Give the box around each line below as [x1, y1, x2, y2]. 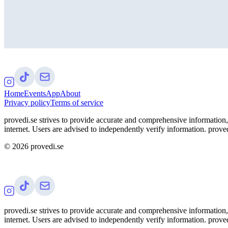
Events [24, 89, 46, 98]
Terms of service [50, 98, 103, 107]
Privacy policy [4, 98, 50, 107]
